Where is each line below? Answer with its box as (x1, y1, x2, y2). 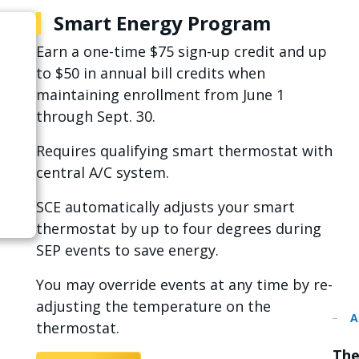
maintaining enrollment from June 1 (35, 85, 284, 104)
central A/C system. (35, 163, 173, 182)
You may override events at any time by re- (35, 275, 333, 294)
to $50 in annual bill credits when (35, 63, 265, 83)
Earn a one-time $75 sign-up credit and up (35, 42, 327, 61)
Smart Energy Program (53, 10, 271, 36)
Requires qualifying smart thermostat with (35, 141, 333, 160)
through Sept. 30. (35, 107, 159, 126)
